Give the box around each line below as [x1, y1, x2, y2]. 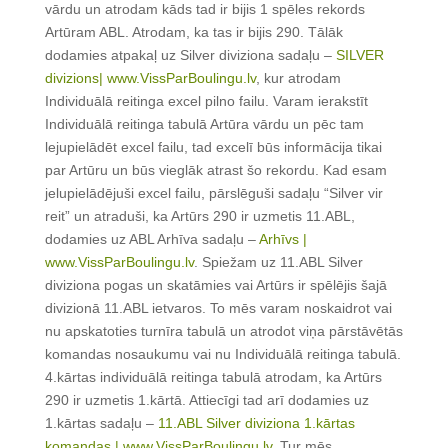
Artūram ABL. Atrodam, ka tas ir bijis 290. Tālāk [44, 23, 343, 40]
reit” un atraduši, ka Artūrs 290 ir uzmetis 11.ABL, [44, 207, 355, 224]
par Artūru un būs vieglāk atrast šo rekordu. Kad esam [44, 161, 387, 178]
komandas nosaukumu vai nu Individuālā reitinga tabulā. [44, 345, 401, 362]
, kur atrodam [255, 69, 341, 86]
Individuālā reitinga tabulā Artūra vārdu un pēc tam [44, 115, 364, 132]
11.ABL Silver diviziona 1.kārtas [157, 414, 355, 431]
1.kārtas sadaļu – [44, 414, 158, 431]
